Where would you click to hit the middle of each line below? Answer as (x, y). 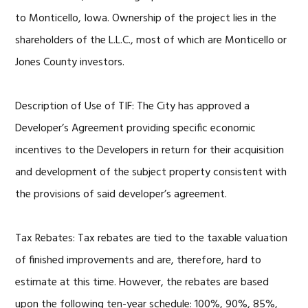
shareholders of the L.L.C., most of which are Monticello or (151, 41)
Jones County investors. (70, 63)
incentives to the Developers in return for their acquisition (150, 151)
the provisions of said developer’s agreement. (121, 195)
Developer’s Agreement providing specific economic (136, 129)
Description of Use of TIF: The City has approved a (133, 107)
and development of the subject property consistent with (151, 173)
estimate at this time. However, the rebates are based (142, 283)
